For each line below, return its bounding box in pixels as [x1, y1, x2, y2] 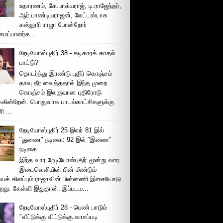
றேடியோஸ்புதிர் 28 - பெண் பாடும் [19, 203, 108, 211]
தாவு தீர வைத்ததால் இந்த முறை [19, 79, 108, 87]
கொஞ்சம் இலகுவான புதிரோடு [19, 88, 102, 96]
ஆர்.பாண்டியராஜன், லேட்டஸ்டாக [19, 11, 108, 19]
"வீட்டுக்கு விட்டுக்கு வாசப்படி [19, 213, 98, 221]
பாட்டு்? [19, 59, 39, 67]
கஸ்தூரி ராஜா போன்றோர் [19, 21, 88, 29]
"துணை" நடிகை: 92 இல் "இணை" [19, 135, 112, 143]
